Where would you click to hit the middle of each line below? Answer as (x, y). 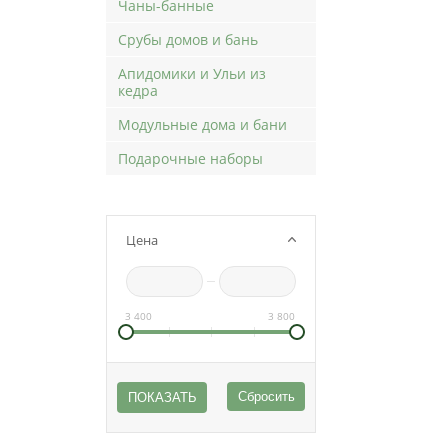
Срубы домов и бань (188, 39)
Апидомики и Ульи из (192, 73)
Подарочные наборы (190, 158)
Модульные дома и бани (202, 124)
